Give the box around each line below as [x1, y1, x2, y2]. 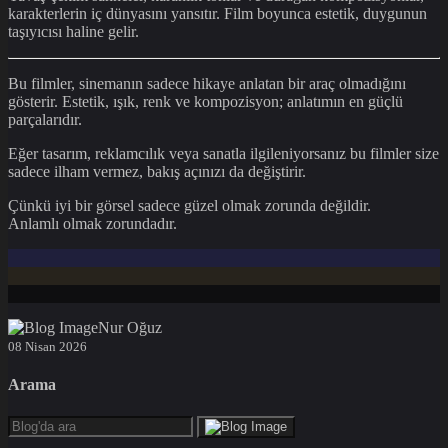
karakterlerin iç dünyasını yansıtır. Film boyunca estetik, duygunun [8, 4, 427, 22]
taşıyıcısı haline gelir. [8, 22, 139, 40]
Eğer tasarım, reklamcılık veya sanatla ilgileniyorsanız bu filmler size [8, 144, 439, 162]
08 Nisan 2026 [8, 338, 87, 354]
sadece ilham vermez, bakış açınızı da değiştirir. [8, 162, 306, 180]
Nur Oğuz [98, 318, 162, 336]
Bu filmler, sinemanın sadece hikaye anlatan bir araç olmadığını [8, 74, 406, 92]
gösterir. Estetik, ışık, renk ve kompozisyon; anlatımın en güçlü [8, 92, 403, 110]
